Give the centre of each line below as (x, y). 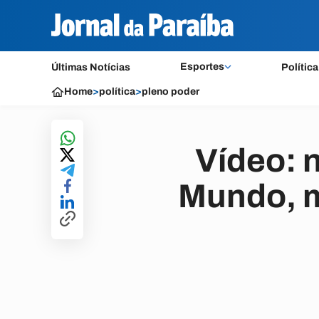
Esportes (202, 67)
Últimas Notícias (91, 67)
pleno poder (171, 91)
